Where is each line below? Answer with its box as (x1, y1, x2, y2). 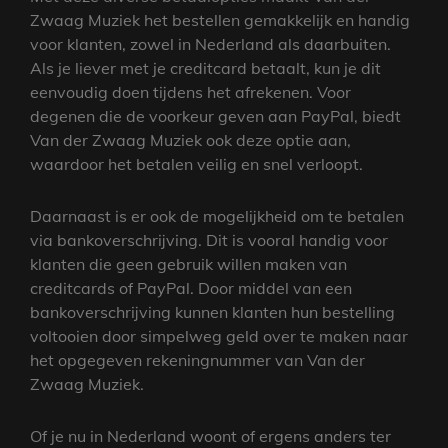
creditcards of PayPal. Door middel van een (30, 277, 352, 298)
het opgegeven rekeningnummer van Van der (30, 349, 365, 370)
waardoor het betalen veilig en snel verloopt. (30, 153, 363, 174)
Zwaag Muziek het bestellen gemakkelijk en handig (30, 9, 410, 30)
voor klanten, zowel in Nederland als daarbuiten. (30, 33, 391, 54)
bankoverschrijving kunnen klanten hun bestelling (30, 301, 395, 322)
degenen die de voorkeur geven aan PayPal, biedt (30, 105, 401, 126)
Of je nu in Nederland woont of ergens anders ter (30, 425, 391, 446)
